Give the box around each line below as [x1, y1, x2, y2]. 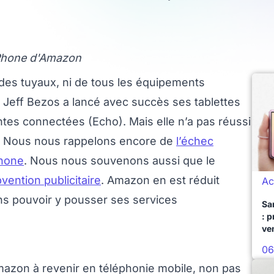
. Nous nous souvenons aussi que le [24, 154, 215, 167]
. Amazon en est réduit [101, 174, 220, 187]
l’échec [176, 135, 213, 147]
